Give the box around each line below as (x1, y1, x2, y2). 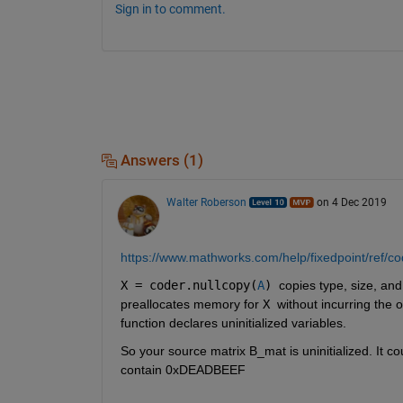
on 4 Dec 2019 (316, 195, 387, 209)
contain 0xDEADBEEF (120, 362, 249, 377)
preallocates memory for (120, 296, 263, 311)
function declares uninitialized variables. (120, 315, 346, 330)
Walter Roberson (166, 195, 246, 209)
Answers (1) (116, 151, 203, 169)
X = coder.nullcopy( (120, 277, 257, 292)
